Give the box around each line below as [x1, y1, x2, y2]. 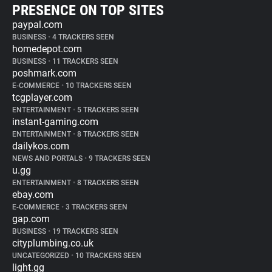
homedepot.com [12, 43, 82, 55]
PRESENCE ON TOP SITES [12, 2, 164, 19]
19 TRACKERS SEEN [50, 227, 118, 236]
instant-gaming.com [12, 116, 98, 127]
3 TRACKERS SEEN [64, 203, 127, 211]
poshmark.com [12, 67, 76, 79]
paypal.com [12, 19, 63, 30]
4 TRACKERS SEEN [50, 33, 114, 41]
